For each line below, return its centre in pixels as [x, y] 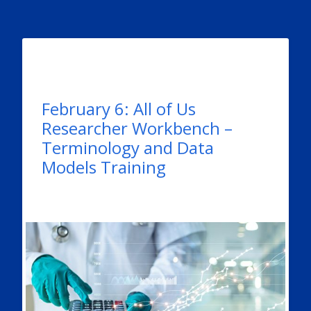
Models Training [103, 167]
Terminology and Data [127, 147]
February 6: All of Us [118, 108]
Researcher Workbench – [137, 128]
